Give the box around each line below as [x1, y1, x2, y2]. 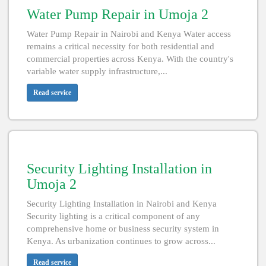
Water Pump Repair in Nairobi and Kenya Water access [27, 29, 231, 39]
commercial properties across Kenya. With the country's [27, 54, 233, 64]
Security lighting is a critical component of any [27, 211, 200, 221]
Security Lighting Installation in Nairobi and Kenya [27, 199, 217, 209]
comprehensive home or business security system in [27, 224, 219, 234]
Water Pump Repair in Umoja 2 [27, 7, 208, 23]
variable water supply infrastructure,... [27, 66, 167, 77]
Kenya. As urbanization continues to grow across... [27, 236, 216, 246]
